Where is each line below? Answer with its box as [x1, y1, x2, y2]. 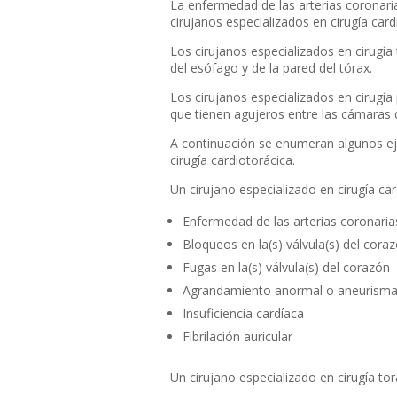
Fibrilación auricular [183, 327, 292, 345]
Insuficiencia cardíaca [183, 304, 304, 322]
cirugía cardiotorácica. [170, 151, 295, 168]
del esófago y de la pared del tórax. [170, 58, 372, 76]
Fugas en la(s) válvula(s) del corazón [183, 258, 390, 276]
